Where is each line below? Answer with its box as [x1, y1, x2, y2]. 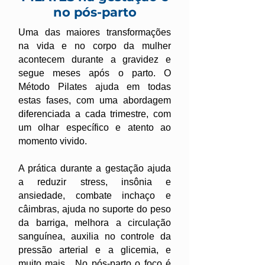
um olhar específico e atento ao [18, 122, 171, 132]
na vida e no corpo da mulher [18, 41, 171, 51]
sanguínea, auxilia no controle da [18, 231, 171, 241]
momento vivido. [18, 136, 87, 146]
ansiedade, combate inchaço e [18, 190, 171, 201]
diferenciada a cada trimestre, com [18, 109, 171, 119]
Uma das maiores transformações [18, 27, 171, 37]
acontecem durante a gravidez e [18, 54, 171, 64]
